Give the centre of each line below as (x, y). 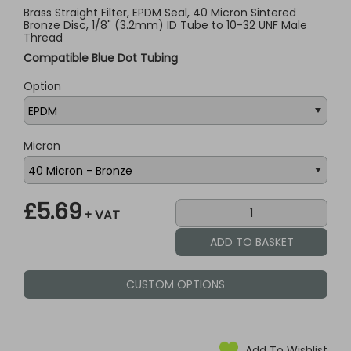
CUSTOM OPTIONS (175, 284)
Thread (43, 38)
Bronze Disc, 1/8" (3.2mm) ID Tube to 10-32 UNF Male (165, 25)
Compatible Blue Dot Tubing (101, 58)
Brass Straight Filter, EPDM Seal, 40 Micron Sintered (160, 13)
